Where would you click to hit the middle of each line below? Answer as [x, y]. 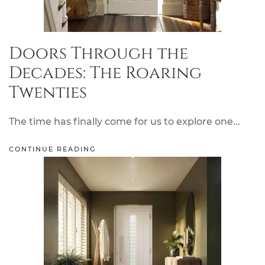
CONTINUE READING [52, 149]
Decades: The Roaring [105, 73]
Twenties [48, 93]
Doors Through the [98, 54]
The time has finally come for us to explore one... [125, 122]
